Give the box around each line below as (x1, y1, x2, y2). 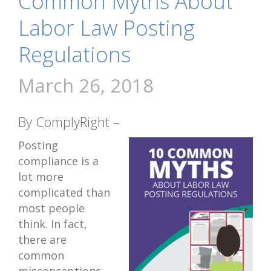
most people (18, 201, 85, 215)
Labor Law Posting (18, 13, 195, 42)
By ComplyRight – (18, 113, 120, 131)
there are (18, 232, 67, 247)
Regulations (18, 40, 131, 68)
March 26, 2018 (18, 73, 154, 98)
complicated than (18, 185, 110, 200)
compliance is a (18, 154, 99, 168)
